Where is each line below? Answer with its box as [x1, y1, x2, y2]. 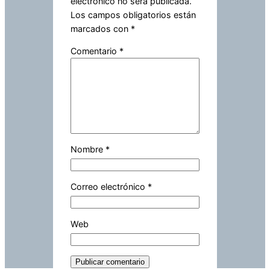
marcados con [70, 23, 131, 34]
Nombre [70, 144, 105, 155]
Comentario [70, 46, 119, 57]
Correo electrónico [70, 181, 148, 192]
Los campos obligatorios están [70, 9, 196, 20]
